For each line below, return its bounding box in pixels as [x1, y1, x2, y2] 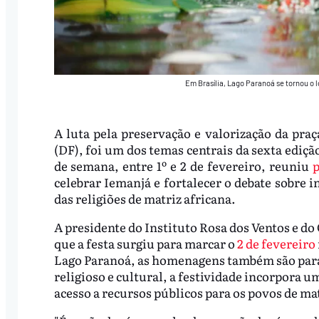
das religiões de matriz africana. [53, 189, 236, 208]
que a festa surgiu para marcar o [53, 234, 237, 253]
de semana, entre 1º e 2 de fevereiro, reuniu [53, 157, 313, 175]
